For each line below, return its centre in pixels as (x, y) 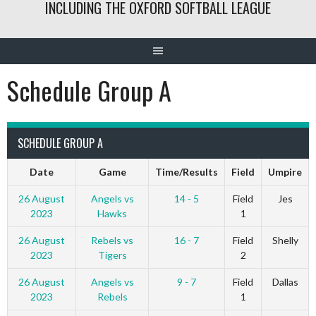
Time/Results (187, 172)
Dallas (285, 282)
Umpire (285, 172)
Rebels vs (112, 240)
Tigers (112, 255)
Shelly (285, 240)
